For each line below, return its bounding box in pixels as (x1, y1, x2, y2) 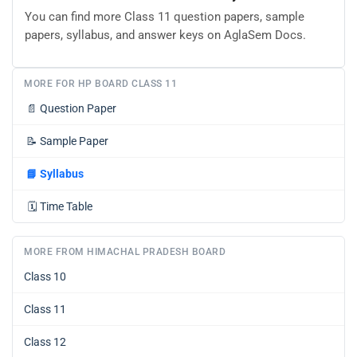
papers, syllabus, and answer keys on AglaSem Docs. (25, 27, 306, 42)
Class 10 (24, 270, 66, 284)
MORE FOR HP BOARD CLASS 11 (24, 78, 177, 90)
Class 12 (24, 335, 66, 349)
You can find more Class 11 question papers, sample (25, 9, 304, 24)
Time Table (40, 200, 92, 214)
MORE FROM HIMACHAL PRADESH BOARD (24, 246, 226, 258)
